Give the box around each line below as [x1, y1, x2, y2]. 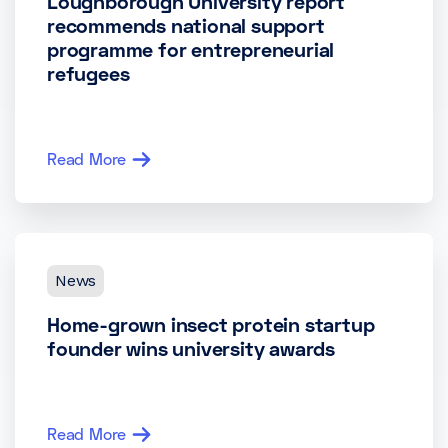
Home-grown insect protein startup [47, 312, 375, 336]
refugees [47, 61, 130, 85]
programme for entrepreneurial [47, 37, 335, 61]
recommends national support [47, 13, 325, 37]
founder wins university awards [47, 336, 336, 360]
